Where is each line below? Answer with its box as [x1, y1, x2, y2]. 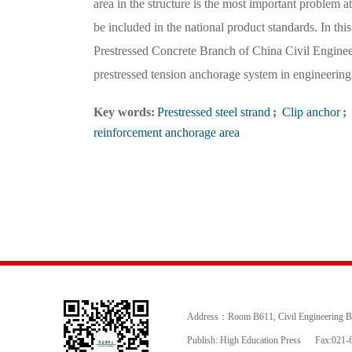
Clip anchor [278, 104, 340, 119]
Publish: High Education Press [187, 334, 301, 346]
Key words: [93, 104, 155, 119]
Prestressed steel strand [156, 104, 270, 119]
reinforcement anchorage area [93, 125, 240, 139]
